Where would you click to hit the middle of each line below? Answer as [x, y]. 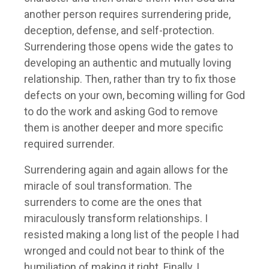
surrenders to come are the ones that [113, 202]
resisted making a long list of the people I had [131, 235]
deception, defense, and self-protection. [119, 31]
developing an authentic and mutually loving [128, 63]
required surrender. [69, 144]
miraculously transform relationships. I [116, 219]
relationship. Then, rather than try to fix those [130, 79]
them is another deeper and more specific [124, 128]
